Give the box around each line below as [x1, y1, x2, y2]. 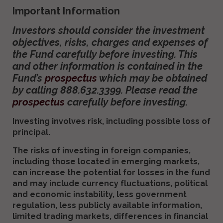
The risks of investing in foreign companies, [12, 146, 191, 156]
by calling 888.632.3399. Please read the [12, 84, 198, 97]
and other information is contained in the [12, 60, 203, 73]
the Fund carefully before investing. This [12, 48, 198, 61]
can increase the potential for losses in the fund [12, 168, 210, 178]
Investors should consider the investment [12, 24, 205, 37]
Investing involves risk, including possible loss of [12, 116, 211, 126]
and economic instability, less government [12, 190, 187, 200]
